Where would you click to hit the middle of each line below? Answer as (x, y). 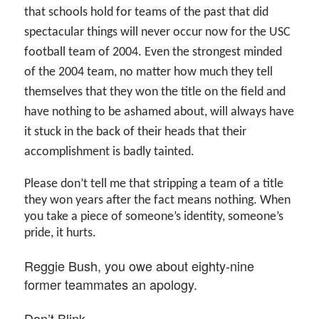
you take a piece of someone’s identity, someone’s (154, 216)
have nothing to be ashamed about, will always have (159, 112)
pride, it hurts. (61, 233)
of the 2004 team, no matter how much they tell (149, 72)
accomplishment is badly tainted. (110, 152)
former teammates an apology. (111, 284)
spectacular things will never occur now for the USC (158, 32)
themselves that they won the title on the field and (155, 92)
